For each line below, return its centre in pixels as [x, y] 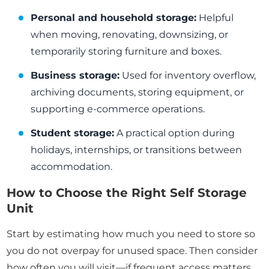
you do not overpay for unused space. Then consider [132, 251]
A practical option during [175, 133]
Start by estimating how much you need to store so [131, 234]
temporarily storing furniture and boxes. [126, 52]
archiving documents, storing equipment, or [138, 92]
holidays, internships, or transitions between [137, 150]
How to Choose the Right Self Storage [127, 193]
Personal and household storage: [114, 18]
